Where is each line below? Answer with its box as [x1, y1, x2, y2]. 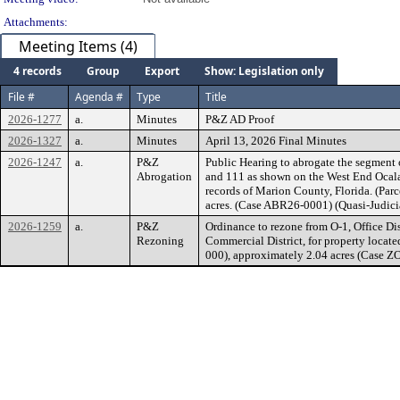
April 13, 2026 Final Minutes [205, 134, 346, 147]
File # [8, 89, 35, 104]
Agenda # [75, 89, 123, 104]
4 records [13, 63, 62, 79]
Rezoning [137, 234, 184, 247]
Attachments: [4, 15, 68, 29]
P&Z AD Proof [205, 112, 274, 126]
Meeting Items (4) [19, 37, 137, 56]
